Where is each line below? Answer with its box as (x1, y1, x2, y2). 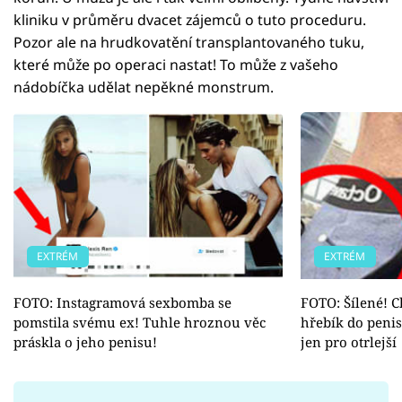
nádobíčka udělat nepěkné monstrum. (13, 76, 274, 97)
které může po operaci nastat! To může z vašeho (13, 54, 338, 74)
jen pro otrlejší (301, 332, 397, 351)
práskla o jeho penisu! (13, 332, 157, 351)
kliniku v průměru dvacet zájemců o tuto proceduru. (13, 9, 366, 30)
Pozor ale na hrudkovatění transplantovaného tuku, (13, 31, 364, 52)
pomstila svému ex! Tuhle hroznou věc (13, 312, 266, 331)
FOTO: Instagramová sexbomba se (13, 293, 232, 311)
